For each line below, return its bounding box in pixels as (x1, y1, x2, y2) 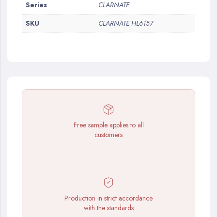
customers (94, 130, 123, 139)
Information (21, 5, 53, 15)
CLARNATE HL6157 (98, 18, 153, 28)
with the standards (83, 203, 134, 213)
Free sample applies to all (73, 120, 144, 130)
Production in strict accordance (64, 193, 153, 203)
